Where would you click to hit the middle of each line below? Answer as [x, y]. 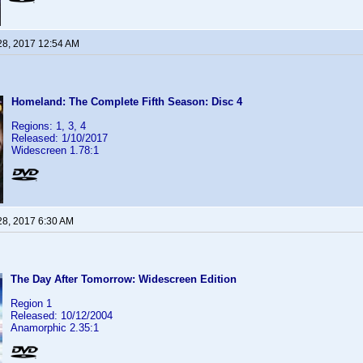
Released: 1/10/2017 [60, 138]
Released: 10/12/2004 [62, 316]
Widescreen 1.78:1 [55, 150]
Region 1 [31, 303]
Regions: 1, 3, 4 [49, 126]
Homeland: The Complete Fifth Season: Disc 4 [127, 102]
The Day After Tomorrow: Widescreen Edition [124, 279]
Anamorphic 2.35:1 [55, 328]
